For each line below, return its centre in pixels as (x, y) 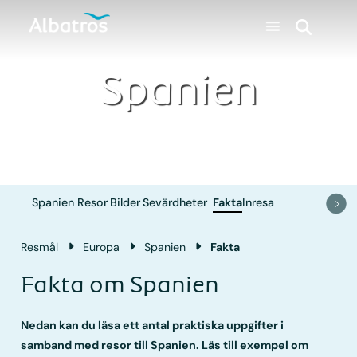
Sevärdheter (175, 203)
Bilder (126, 203)
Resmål (40, 247)
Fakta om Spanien (120, 284)
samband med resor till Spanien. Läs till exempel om (165, 345)
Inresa (259, 203)
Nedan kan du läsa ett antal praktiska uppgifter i (153, 325)
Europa (102, 247)
